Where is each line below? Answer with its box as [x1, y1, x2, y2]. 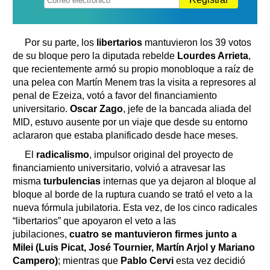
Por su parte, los [25, 37, 96, 48]
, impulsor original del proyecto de [89, 149, 233, 160]
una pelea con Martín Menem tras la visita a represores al [13, 77, 256, 87]
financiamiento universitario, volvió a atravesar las [13, 162, 225, 173]
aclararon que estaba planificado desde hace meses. [13, 130, 238, 140]
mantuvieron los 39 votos [145, 37, 251, 48]
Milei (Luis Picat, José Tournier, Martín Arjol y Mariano [13, 242, 255, 253]
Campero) [13, 255, 58, 266]
